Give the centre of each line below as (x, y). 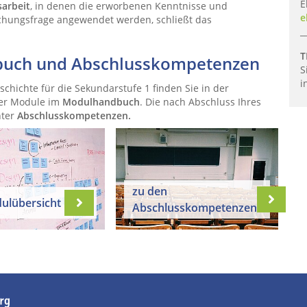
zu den (149, 192)
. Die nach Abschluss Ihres (200, 102)
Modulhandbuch (101, 102)
